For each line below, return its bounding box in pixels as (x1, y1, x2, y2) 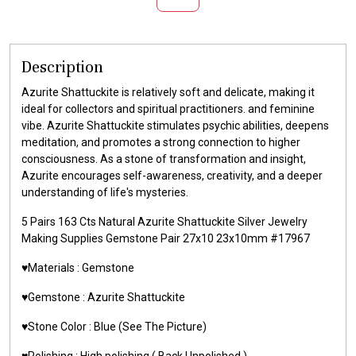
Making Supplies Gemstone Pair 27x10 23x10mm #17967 (21, 231, 310, 245)
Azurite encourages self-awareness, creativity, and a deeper (21, 168, 323, 182)
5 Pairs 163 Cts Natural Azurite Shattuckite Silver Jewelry (21, 215, 308, 228)
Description (21, 56, 103, 77)
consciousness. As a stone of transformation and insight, (21, 152, 306, 165)
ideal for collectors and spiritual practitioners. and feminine (21, 102, 315, 115)
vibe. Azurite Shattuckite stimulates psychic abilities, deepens (21, 118, 329, 132)
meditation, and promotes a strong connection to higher (21, 135, 300, 149)
